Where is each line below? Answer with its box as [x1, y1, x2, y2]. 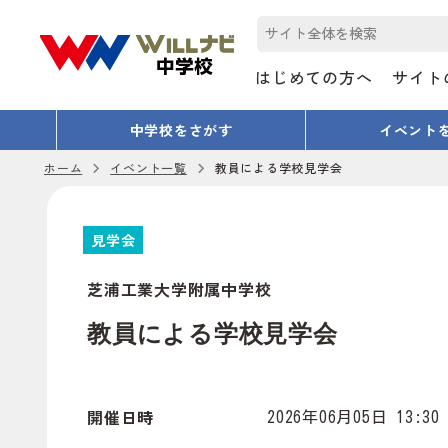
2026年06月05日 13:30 [267, 409, 440, 425]
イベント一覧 [110, 159, 187, 176]
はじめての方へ [255, 64, 373, 89]
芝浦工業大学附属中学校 [87, 277, 272, 301]
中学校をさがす [129, 120, 233, 140]
